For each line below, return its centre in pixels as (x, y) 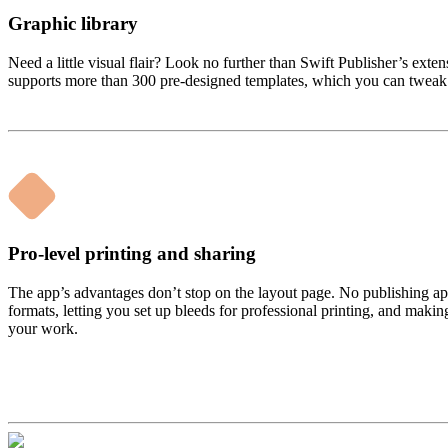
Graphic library (73, 24)
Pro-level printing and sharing (132, 253)
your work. (43, 328)
